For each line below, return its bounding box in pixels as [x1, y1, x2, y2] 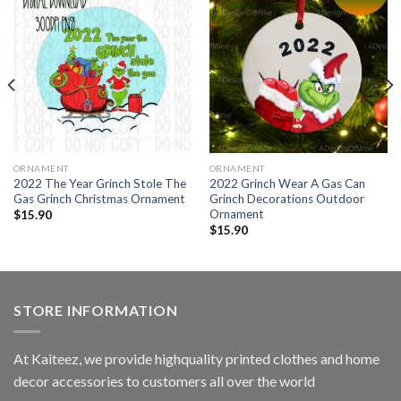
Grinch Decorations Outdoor [209, 191, 364, 206]
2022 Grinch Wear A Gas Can [209, 175, 365, 191]
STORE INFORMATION [13, 301, 178, 319]
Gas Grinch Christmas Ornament [13, 191, 185, 206]
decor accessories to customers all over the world [13, 372, 315, 390]
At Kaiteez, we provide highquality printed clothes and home [13, 350, 380, 368]
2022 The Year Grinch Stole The [13, 175, 186, 191]
